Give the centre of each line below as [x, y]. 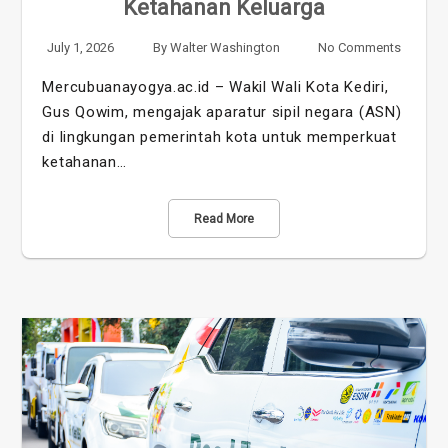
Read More [224, 219]
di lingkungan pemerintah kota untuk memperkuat [219, 137]
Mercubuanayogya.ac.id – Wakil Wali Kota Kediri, [215, 87]
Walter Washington [224, 48]
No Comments [359, 48]
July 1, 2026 [81, 48]
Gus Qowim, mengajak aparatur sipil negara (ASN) [222, 112]
